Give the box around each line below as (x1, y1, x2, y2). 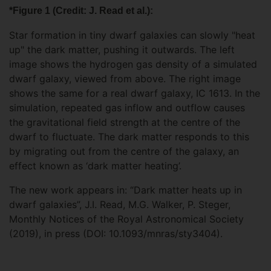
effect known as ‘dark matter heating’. (9, 160, 181, 172)
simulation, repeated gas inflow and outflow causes (9, 102, 245, 114)
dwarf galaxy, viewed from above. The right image (9, 73, 241, 85)
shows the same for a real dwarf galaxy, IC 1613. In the (9, 87, 260, 99)
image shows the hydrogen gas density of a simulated (9, 58, 257, 70)
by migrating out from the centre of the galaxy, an (9, 145, 239, 157)
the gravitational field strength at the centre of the (9, 116, 240, 128)
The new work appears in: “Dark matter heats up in (9, 184, 242, 196)
